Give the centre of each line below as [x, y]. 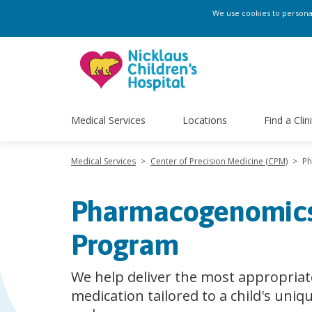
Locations [204, 120]
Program [125, 244]
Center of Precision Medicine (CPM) [219, 161]
